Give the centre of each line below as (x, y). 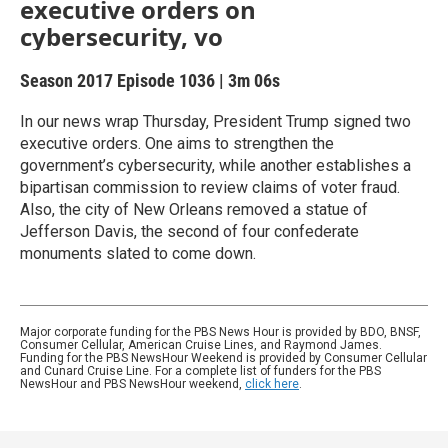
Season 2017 (68, 80)
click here (272, 384)
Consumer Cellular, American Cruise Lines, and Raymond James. (201, 345)
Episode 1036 (166, 80)
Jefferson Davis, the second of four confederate (189, 231)
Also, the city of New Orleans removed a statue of (194, 209)
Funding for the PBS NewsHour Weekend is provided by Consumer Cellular (223, 358)
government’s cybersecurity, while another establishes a (215, 165)
